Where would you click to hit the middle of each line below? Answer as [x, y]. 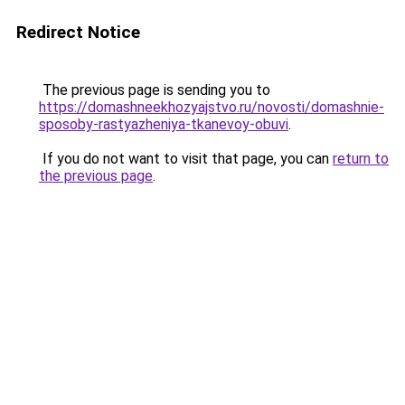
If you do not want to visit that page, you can [186, 159]
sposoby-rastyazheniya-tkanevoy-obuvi [164, 124]
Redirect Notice [78, 32]
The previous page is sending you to [155, 90]
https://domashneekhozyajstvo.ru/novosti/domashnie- [212, 107]
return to [361, 159]
